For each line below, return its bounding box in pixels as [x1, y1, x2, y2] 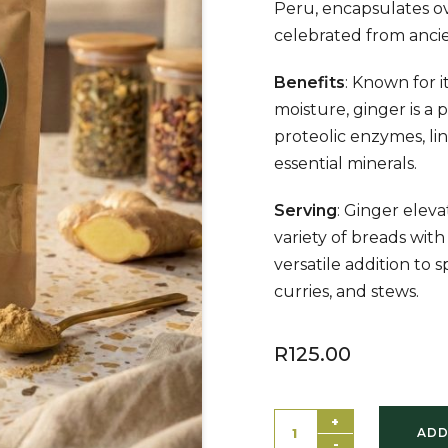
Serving [274, 200, 337, 220]
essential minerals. [274, 153, 417, 173]
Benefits [274, 72, 345, 92]
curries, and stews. [274, 281, 419, 301]
